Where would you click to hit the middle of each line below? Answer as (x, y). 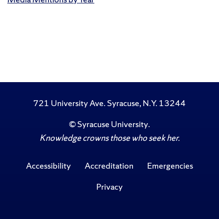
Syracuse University (113, 124)
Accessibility (49, 166)
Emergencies (170, 166)
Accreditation (109, 166)
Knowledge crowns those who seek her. (109, 138)
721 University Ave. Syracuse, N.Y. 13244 (109, 103)
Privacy (109, 186)
